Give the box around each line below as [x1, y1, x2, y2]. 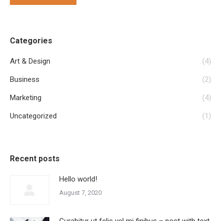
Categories [10, 36, 52, 45]
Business [10, 75, 39, 84]
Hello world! [59, 175, 97, 184]
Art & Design [10, 57, 50, 66]
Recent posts [10, 154, 60, 163]
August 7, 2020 [59, 189, 102, 196]
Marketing [10, 93, 41, 102]
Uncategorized [10, 111, 57, 120]
